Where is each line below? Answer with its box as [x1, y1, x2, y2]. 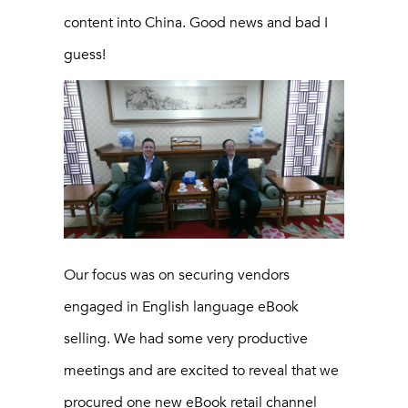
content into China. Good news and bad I [64, 13, 328, 32]
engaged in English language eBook [64, 297, 299, 316]
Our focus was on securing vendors [64, 265, 290, 284]
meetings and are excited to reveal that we [64, 361, 339, 380]
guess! [64, 45, 106, 64]
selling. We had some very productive [64, 329, 308, 348]
